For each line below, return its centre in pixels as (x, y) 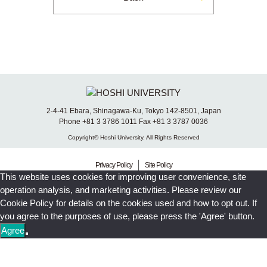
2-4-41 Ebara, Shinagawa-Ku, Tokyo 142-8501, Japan (133, 111)
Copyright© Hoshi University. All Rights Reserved (133, 138)
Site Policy (158, 165)
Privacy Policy (114, 165)
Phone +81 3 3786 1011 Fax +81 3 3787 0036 (133, 122)
